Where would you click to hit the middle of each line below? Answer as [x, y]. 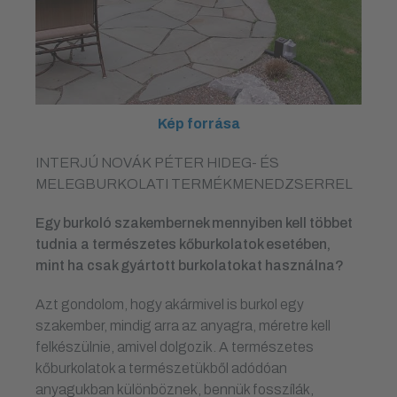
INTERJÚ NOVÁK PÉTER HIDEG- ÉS [157, 162]
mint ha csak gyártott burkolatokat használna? [190, 265]
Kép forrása [198, 123]
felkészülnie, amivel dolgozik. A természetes [175, 346]
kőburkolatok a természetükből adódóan [161, 368]
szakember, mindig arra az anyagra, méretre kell [183, 325]
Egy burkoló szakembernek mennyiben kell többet [194, 222]
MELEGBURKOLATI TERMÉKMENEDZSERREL [194, 183]
